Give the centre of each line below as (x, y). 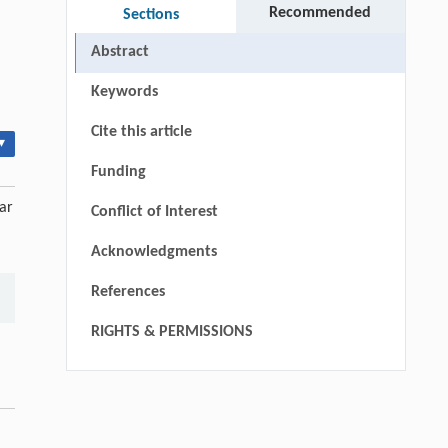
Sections (151, 14)
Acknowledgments (153, 251)
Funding (118, 171)
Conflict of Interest (154, 211)
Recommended (320, 12)
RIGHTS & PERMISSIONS (171, 331)
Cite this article (141, 131)
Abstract (119, 51)
